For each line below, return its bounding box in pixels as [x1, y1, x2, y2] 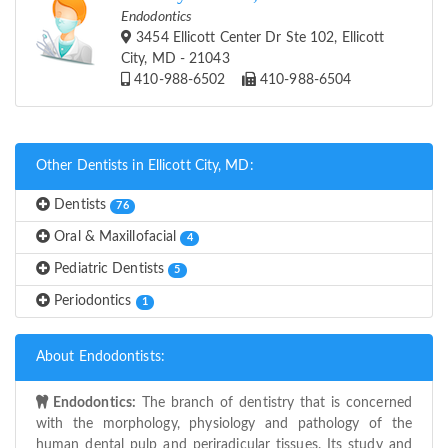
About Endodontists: [36, 350, 165, 365]
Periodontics [50, 294, 136, 309]
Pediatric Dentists [50, 262, 169, 277]
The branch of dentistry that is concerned [136, 396, 412, 411]
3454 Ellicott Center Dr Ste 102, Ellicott [132, 31, 385, 46]
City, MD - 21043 [121, 52, 230, 67]
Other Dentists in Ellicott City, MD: [36, 159, 254, 174]
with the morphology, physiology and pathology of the [36, 417, 412, 432]
